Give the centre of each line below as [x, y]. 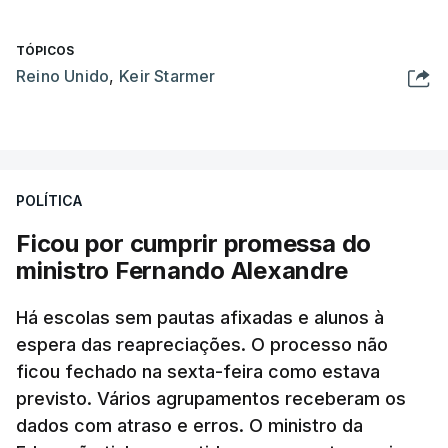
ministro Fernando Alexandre [182, 271]
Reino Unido [63, 76]
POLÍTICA [49, 201]
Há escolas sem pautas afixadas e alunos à [200, 318]
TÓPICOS [45, 51]
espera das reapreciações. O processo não [202, 345]
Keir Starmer [167, 76]
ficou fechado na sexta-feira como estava [198, 372]
